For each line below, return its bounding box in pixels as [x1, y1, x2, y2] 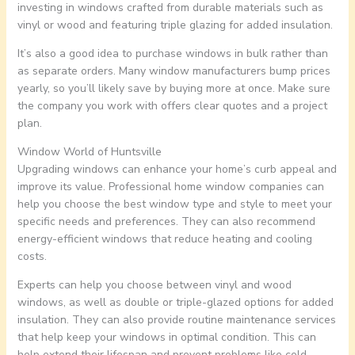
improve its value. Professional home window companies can [17, 179, 324, 195]
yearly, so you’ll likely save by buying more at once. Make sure [17, 81, 330, 97]
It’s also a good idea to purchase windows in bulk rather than [17, 46, 328, 62]
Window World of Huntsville [17, 144, 162, 160]
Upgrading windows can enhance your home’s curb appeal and [17, 162, 337, 177]
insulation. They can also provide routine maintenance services [17, 312, 336, 328]
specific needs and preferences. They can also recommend [17, 214, 315, 230]
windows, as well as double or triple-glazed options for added [17, 295, 334, 311]
